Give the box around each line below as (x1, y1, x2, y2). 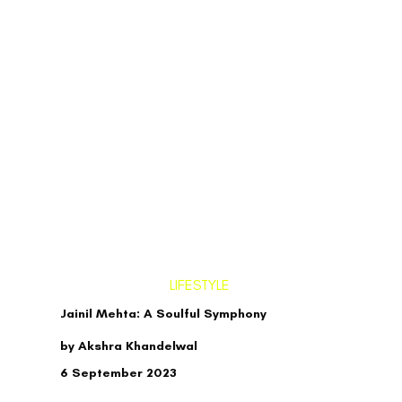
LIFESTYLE (170, 275, 231, 293)
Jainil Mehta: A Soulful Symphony (60, 305, 267, 321)
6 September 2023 (60, 365, 178, 381)
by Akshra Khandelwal (60, 337, 198, 354)
